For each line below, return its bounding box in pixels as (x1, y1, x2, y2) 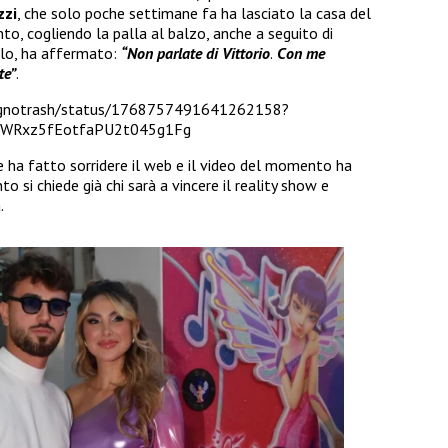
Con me (273, 43, 325, 64)
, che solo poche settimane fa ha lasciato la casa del (17, 3, 371, 24)
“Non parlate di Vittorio (121, 43, 270, 64)
